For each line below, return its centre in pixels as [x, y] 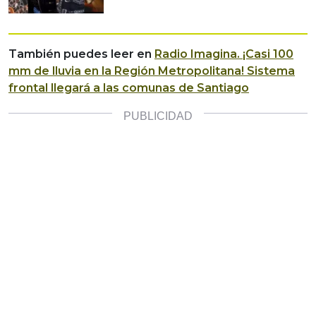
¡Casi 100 [268, 54]
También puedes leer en [81, 54]
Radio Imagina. [199, 54]
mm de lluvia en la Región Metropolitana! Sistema [152, 71]
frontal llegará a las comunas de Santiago [129, 88]
